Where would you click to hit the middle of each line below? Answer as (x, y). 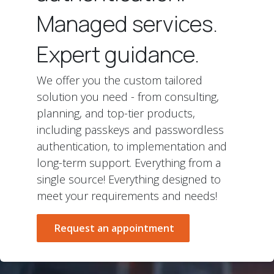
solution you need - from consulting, (128, 97)
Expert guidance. (118, 54)
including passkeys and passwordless (130, 130)
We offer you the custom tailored (120, 80)
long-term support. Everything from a (129, 163)
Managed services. (127, 24)
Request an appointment (113, 228)
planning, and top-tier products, (116, 113)
